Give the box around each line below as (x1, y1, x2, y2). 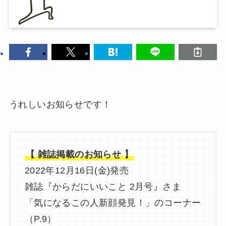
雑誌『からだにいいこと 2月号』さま (24, 181, 182, 192)
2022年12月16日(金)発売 (24, 165, 129, 176)
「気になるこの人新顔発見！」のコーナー (24, 197, 201, 208)
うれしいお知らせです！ (9, 99, 111, 109)
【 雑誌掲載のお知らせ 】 (25, 149, 134, 159)
